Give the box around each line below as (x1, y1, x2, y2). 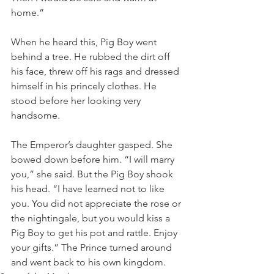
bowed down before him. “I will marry (11, 154, 177, 165)
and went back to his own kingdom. (11, 256, 166, 268)
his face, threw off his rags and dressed (11, 65, 182, 77)
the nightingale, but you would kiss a (11, 212, 172, 224)
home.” (11, 7, 44, 18)
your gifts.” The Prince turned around (11, 242, 174, 253)
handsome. (11, 109, 60, 121)
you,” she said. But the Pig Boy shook (11, 168, 176, 180)
